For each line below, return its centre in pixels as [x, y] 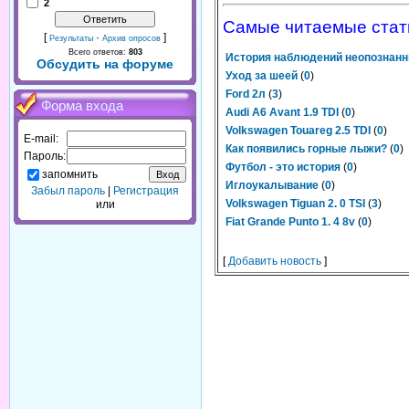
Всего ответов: [98, 52]
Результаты [71, 38]
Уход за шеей [262, 76]
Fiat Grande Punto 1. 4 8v [290, 222]
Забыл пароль [68, 191]
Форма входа [82, 106]
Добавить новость [275, 261]
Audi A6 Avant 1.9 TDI [282, 112]
